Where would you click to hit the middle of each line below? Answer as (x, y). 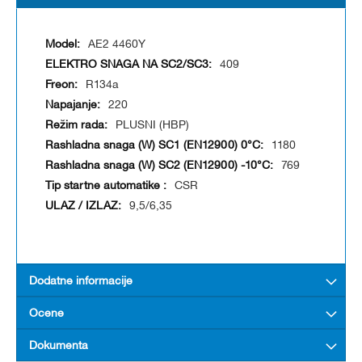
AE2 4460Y (117, 45)
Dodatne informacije (81, 282)
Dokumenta (59, 346)
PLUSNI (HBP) (152, 126)
